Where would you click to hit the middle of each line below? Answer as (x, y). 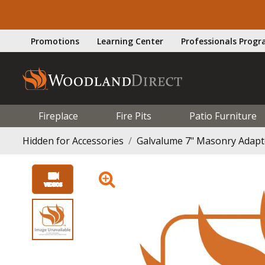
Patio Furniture (223, 116)
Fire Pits (133, 116)
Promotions (55, 41)
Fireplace (58, 116)
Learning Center (130, 41)
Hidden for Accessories (73, 140)
